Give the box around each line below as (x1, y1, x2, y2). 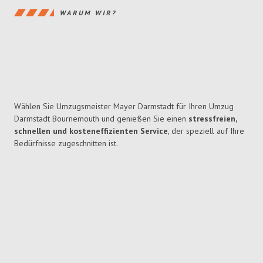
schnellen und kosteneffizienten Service (14, 126, 168, 137)
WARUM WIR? (60, 8, 117, 17)
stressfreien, (188, 113, 237, 124)
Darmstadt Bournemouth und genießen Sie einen (14, 113, 188, 124)
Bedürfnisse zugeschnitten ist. (14, 138, 118, 149)
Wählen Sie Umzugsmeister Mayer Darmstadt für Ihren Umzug (14, 101, 234, 112)
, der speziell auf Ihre (168, 126, 244, 137)
